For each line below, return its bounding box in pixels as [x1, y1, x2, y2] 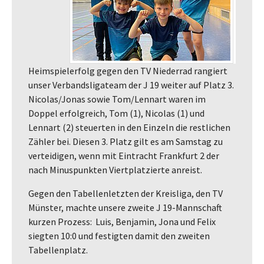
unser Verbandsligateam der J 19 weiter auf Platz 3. [28, 78, 234, 91]
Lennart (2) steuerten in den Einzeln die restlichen [28, 121, 230, 133]
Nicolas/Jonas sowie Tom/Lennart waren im [28, 93, 206, 105]
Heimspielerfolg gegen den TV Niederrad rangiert [28, 64, 227, 77]
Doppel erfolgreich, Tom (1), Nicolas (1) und [28, 107, 204, 119]
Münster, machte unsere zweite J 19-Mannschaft [28, 201, 222, 213]
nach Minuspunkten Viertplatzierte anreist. [28, 163, 202, 176]
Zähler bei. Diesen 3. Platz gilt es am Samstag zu [28, 135, 223, 147]
